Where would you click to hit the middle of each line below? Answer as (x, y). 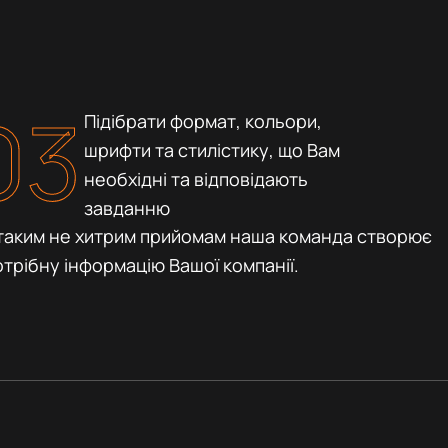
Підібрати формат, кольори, (203, 120)
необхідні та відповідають (196, 178)
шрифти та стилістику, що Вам (212, 149)
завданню (127, 207)
